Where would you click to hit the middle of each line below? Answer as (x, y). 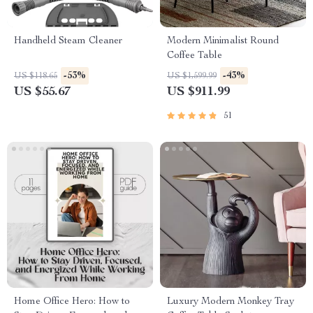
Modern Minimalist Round (223, 41)
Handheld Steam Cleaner (68, 41)
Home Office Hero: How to (72, 302)
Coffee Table (195, 56)
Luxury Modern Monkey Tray (231, 302)
